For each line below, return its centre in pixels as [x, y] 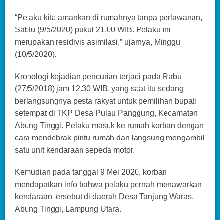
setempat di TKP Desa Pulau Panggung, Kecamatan [106, 113]
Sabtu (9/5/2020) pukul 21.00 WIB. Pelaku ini [93, 29]
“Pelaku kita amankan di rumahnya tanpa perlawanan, [109, 17]
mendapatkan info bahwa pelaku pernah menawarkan [108, 184]
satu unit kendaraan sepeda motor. [75, 150]
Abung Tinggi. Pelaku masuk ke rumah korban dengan [109, 125]
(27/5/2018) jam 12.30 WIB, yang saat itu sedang [99, 88]
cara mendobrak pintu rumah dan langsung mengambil [110, 137]
